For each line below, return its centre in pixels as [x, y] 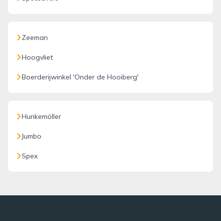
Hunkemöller [41, 116]
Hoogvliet [37, 57]
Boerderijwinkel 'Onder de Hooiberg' [80, 77]
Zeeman [35, 37]
